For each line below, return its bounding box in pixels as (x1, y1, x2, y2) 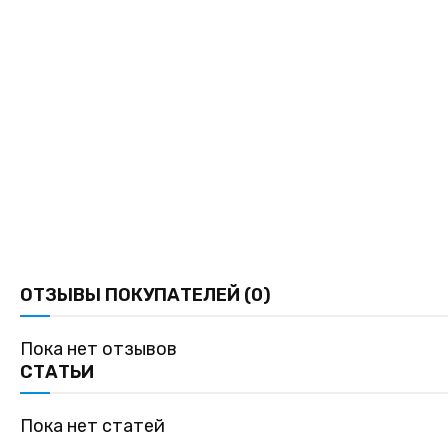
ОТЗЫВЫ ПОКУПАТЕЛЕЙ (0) (20, 284, 271, 306)
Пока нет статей (20, 415, 165, 437)
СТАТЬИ (20, 361, 94, 383)
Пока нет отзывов (20, 338, 177, 360)
